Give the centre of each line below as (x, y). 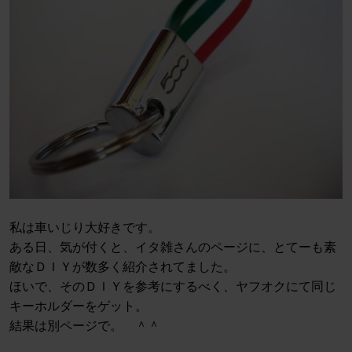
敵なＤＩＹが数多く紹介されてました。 (123, 267)
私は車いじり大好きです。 (85, 228)
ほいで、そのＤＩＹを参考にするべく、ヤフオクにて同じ (173, 287)
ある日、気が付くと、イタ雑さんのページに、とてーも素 (173, 247)
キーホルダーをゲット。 (79, 306)
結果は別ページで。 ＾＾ (85, 326)
